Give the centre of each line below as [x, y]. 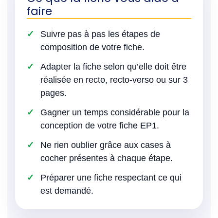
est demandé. [67, 191]
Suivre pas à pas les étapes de [100, 34]
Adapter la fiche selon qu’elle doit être [113, 66]
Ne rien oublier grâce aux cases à [106, 145]
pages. [54, 93]
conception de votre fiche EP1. [100, 125]
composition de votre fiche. [92, 47]
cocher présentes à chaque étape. [107, 158]
